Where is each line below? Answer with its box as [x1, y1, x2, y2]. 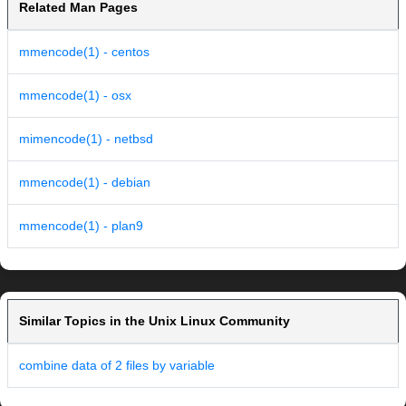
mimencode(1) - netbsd [19, 131, 153, 147]
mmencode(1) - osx [19, 88, 131, 103]
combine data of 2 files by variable [19, 358, 215, 373]
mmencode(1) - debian [19, 175, 150, 190]
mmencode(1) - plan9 [19, 218, 143, 234]
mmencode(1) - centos [19, 44, 150, 60]
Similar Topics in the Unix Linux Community [19, 314, 290, 329]
